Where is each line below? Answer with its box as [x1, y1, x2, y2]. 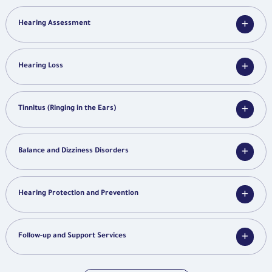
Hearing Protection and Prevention [18, 189, 138, 198]
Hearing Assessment [18, 19, 90, 28]
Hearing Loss [18, 62, 63, 70]
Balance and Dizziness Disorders [18, 147, 129, 155]
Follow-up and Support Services [18, 232, 126, 240]
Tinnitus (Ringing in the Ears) [18, 104, 116, 113]
